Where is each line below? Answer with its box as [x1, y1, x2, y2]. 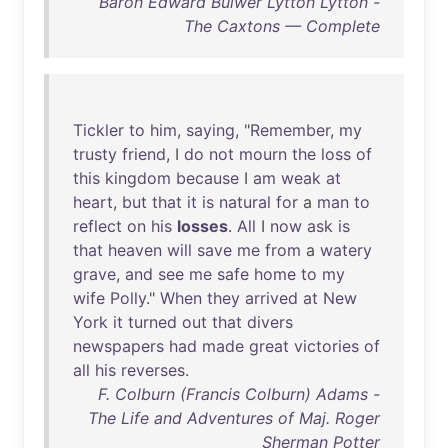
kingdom [105, 168, 171, 188]
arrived [245, 288, 298, 308]
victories [294, 336, 359, 356]
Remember [250, 120, 330, 140]
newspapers [73, 336, 164, 356]
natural [219, 192, 271, 212]
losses [177, 216, 228, 236]
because [176, 168, 239, 188]
